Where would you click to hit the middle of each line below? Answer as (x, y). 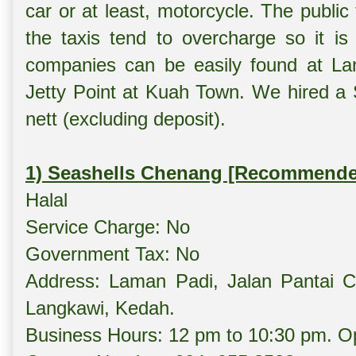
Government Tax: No (112, 254)
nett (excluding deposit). (128, 119)
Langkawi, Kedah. (100, 308)
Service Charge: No (108, 227)
